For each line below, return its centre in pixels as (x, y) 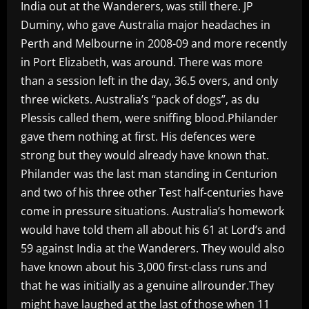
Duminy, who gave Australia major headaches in (146, 24)
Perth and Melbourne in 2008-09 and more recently (154, 43)
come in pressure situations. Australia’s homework (152, 211)
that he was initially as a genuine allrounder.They (147, 285)
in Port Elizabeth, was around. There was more (142, 62)
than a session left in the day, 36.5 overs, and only (149, 80)
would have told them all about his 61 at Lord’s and (153, 229)
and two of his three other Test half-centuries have (152, 192)
